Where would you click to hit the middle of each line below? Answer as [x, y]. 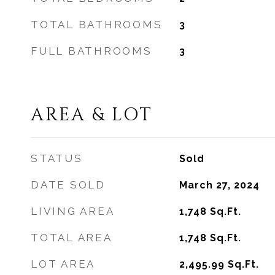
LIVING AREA [73, 211]
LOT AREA [63, 264]
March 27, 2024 [219, 185]
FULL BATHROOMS [91, 51]
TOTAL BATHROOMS [97, 25]
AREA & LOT [92, 115]
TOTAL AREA [72, 238]
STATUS [57, 158]
